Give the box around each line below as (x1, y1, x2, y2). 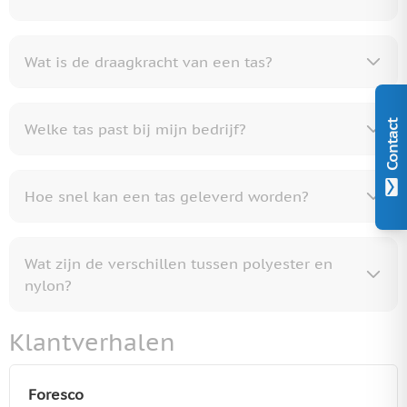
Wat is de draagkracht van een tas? (25, 52, 273, 71)
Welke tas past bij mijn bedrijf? (25, 119, 246, 138)
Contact (382, 118, 401, 171)
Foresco (28, 384, 84, 403)
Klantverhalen (9, 326, 175, 357)
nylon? (25, 275, 72, 294)
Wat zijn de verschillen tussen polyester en (25, 253, 333, 273)
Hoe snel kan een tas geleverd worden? (25, 186, 309, 205)
